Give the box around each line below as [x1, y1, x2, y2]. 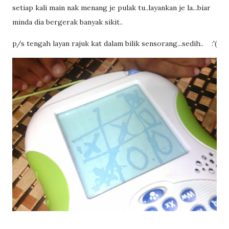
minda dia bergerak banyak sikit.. [12, 17, 123, 27]
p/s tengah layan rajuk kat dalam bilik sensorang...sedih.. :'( [12, 39, 217, 48]
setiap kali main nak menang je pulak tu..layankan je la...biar [12, 3, 211, 12]
